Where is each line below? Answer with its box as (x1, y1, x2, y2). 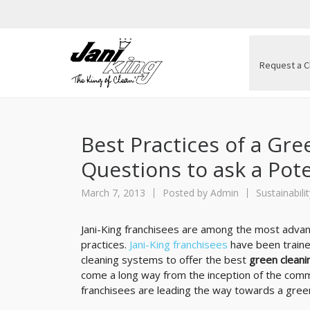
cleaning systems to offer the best (81, 253, 249, 266)
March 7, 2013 (81, 186, 148, 199)
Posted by (160, 186, 210, 199)
